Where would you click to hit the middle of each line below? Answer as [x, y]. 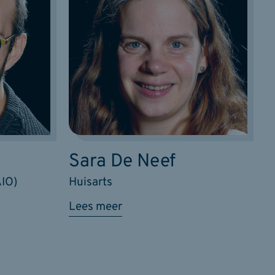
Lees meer [95, 207]
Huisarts [91, 183]
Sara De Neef [122, 162]
